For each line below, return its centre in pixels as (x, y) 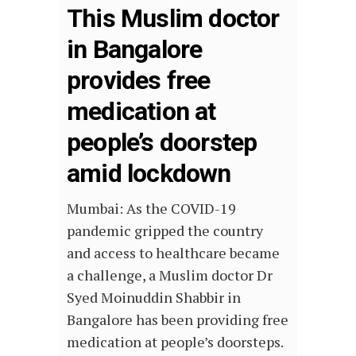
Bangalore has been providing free (178, 319)
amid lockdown (149, 173)
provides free (139, 80)
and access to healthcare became (173, 252)
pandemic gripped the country (165, 230)
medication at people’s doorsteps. (175, 341)
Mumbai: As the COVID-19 (151, 208)
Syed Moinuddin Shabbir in (154, 297)
